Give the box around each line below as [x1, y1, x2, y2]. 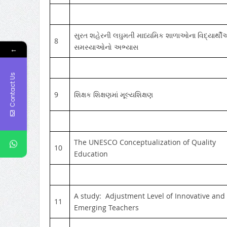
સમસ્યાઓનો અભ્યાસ [73, 42, 138, 52]
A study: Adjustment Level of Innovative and [73, 191, 225, 201]
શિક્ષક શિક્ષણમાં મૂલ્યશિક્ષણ [73, 89, 153, 99]
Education [73, 148, 108, 159]
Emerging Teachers [73, 202, 139, 212]
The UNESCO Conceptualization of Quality [73, 137, 216, 147]
